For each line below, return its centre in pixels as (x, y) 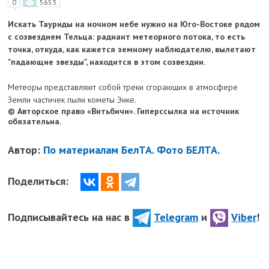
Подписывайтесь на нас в (71, 217)
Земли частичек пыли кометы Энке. (72, 100)
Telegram (176, 217)
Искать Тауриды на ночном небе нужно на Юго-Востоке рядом (134, 24)
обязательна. (35, 122)
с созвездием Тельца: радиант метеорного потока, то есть (127, 37)
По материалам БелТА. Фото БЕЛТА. (132, 150)
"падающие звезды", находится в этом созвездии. (107, 62)
